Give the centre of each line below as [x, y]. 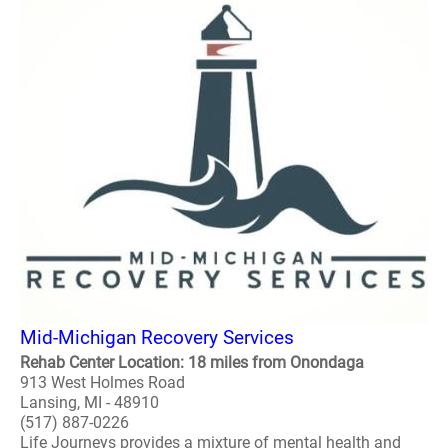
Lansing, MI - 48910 [89, 402]
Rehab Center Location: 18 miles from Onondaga [192, 362]
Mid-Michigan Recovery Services [157, 337]
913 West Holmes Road [102, 382]
